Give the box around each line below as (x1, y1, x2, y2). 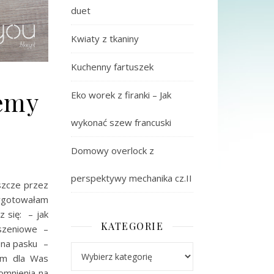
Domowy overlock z (71, 144, 154, 157)
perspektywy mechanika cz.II (71, 172, 192, 184)
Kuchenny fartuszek (71, 61, 154, 73)
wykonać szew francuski (71, 116, 171, 128)
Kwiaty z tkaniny (71, 32, 139, 45)
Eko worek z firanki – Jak (71, 89, 171, 101)
